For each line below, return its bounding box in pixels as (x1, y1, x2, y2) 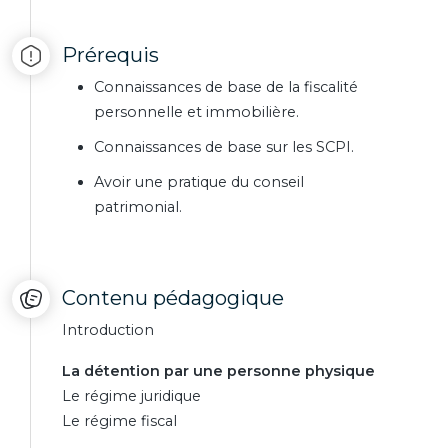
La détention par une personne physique (62, 362, 375, 380)
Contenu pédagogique (62, 286, 284, 310)
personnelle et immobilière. (94, 103, 299, 121)
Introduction (62, 321, 154, 339)
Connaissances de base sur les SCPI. (94, 138, 354, 156)
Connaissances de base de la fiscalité (94, 78, 358, 96)
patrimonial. (94, 198, 182, 216)
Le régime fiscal (62, 412, 177, 430)
